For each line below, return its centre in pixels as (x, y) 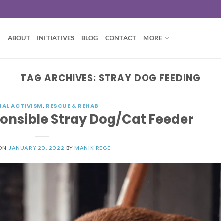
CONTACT (121, 38)
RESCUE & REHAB (72, 106)
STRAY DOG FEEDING (150, 78)
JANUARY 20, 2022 (37, 148)
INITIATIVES (55, 38)
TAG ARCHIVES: (60, 78)
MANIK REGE (92, 148)
